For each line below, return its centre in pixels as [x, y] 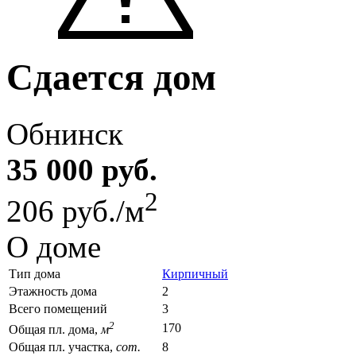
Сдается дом [111, 77]
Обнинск [65, 133]
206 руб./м [75, 211]
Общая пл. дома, [55, 330]
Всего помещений [58, 308]
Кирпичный [195, 273]
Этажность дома [53, 291]
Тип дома [35, 273]
